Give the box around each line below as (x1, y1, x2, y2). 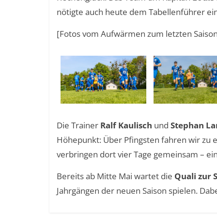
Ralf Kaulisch (100, 119, 152, 131)
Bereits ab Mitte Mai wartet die (57, 170, 174, 182)
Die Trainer (57, 119, 100, 131)
